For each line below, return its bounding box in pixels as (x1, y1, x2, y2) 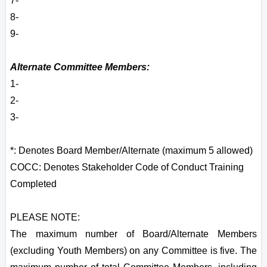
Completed (10, 179, 57, 190)
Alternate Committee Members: (10, 62, 150, 73)
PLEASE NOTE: (10, 212, 80, 223)
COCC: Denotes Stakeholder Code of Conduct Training (10, 162, 244, 173)
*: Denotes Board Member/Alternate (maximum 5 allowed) (10, 145, 253, 156)
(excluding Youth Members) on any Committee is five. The (10, 246, 257, 256)
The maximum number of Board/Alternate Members (10, 229, 257, 240)
